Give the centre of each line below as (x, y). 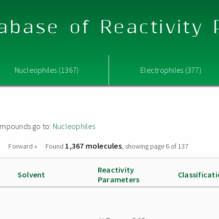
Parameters (119, 179)
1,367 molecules (93, 146)
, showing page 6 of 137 (155, 146)
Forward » (23, 146)
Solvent (32, 175)
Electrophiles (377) (171, 70)
